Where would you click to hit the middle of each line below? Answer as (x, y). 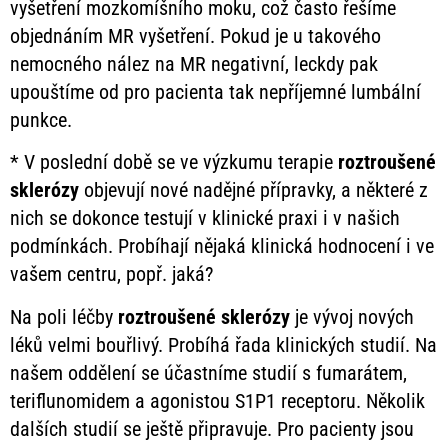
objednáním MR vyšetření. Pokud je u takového (195, 36)
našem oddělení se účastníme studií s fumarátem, (208, 372)
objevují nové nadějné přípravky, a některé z (253, 190)
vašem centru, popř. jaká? (111, 274)
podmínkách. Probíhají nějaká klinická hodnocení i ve (222, 246)
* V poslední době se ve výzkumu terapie (174, 162)
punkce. (41, 120)
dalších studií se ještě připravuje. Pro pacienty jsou (212, 428)
